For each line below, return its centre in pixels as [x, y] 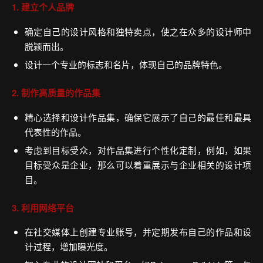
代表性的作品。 [55, 131]
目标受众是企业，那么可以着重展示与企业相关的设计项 [138, 164]
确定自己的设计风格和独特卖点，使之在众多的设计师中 [138, 31]
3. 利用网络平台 [43, 208]
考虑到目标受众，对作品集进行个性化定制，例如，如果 [138, 150]
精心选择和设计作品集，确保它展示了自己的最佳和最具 [138, 117]
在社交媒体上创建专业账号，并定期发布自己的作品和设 [138, 232]
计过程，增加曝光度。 [68, 247]
